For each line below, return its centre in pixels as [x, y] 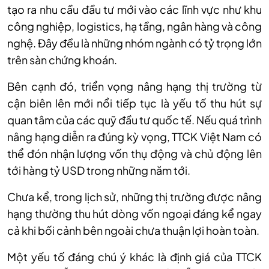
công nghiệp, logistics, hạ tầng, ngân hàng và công [134, 26]
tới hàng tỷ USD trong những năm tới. [99, 171]
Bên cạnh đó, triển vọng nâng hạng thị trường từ [134, 86]
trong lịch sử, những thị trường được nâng [158, 197]
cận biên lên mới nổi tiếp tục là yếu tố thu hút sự [134, 103]
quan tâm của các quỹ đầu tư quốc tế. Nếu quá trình [134, 120]
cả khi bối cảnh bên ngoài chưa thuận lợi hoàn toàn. [133, 231]
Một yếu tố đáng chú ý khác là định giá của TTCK [134, 257]
